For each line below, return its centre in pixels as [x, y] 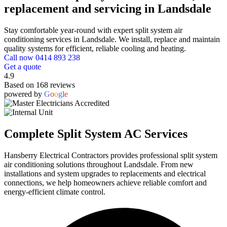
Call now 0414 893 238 [42, 58]
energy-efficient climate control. [55, 192]
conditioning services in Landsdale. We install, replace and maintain [112, 40]
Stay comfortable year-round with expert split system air [93, 30]
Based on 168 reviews [40, 85]
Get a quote [23, 67]
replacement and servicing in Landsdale [108, 9]
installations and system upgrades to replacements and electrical [105, 173]
